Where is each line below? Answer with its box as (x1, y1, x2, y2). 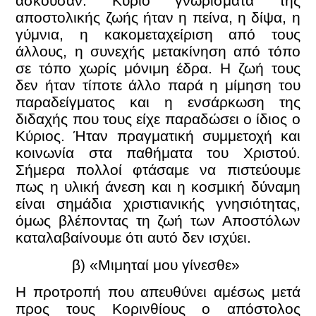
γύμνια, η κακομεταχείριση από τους (16, 26, 300, 43)
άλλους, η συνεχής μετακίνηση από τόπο (16, 43, 300, 60)
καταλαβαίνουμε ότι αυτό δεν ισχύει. (16, 229, 256, 246)
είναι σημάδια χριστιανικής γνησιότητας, (16, 195, 300, 212)
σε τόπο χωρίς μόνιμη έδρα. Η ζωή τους (16, 60, 300, 77)
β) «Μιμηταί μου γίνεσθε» (72, 256, 240, 273)
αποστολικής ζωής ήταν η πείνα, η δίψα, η (16, 9, 300, 26)
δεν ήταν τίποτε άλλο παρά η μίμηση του (16, 77, 300, 94)
